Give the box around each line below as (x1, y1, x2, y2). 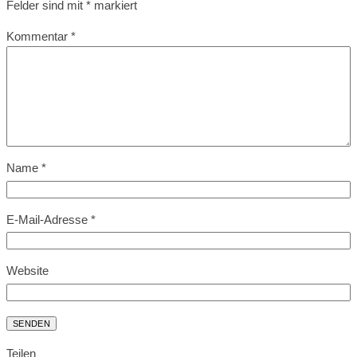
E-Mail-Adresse (6, 212, 91, 226)
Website (6, 264, 49, 278)
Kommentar (6, 29, 71, 43)
